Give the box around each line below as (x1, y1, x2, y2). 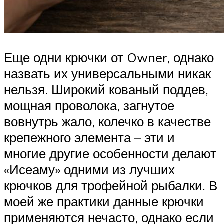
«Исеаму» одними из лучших (4, 161, 175, 178)
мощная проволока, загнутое (4, 97, 174, 114)
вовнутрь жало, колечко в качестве (4, 113, 211, 130)
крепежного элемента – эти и (4, 129, 175, 146)
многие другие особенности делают (4, 145, 216, 162)
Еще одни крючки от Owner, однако (4, 49, 214, 66)
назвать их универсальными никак (4, 65, 211, 82)
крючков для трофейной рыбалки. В (4, 177, 217, 194)
